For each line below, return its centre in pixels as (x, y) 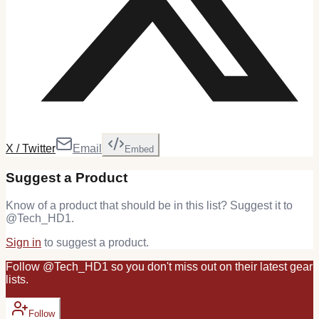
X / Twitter (31, 149)
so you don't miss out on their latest (199, 266)
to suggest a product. (96, 242)
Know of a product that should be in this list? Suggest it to (149, 205)
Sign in (23, 242)
